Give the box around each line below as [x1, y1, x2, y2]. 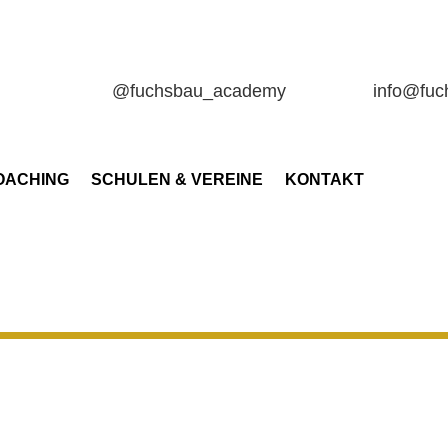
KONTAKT [285, 170, 365, 188]
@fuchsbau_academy [111, 80, 286, 101]
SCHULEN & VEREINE [91, 170, 264, 188]
